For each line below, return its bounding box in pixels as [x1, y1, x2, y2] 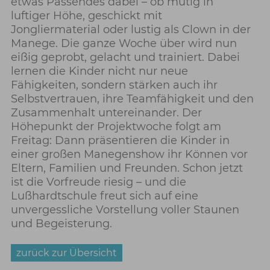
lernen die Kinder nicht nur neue [10, 64, 188, 78]
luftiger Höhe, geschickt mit [10, 9, 162, 23]
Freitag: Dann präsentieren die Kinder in [10, 134, 230, 148]
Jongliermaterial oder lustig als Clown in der [10, 23, 251, 37]
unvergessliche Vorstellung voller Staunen [10, 203, 239, 217]
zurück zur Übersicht [16, 247, 117, 259]
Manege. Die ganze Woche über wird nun [10, 37, 237, 51]
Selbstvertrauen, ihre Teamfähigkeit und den [10, 92, 254, 106]
